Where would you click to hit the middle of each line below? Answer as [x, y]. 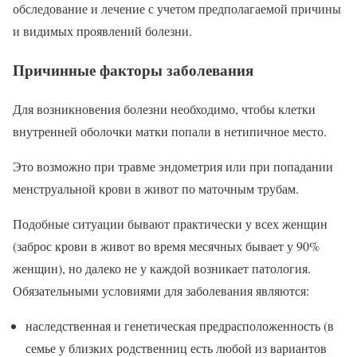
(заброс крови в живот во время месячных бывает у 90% [166, 245]
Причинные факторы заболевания [133, 69]
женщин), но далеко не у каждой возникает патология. [162, 268]
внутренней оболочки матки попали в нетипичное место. [170, 131]
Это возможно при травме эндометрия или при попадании [173, 166]
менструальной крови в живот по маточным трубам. [156, 188]
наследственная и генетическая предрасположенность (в [180, 325]
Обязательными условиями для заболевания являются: [161, 290]
